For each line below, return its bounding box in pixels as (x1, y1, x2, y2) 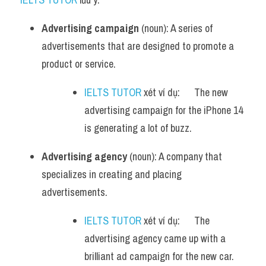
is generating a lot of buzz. (84, 121, 192, 135)
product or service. (42, 56, 116, 71)
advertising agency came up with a (84, 231, 226, 246)
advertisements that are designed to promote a (42, 39, 234, 53)
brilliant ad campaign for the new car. (84, 249, 234, 264)
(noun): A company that (127, 149, 222, 164)
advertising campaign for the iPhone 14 (84, 103, 243, 118)
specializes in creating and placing (42, 167, 182, 182)
